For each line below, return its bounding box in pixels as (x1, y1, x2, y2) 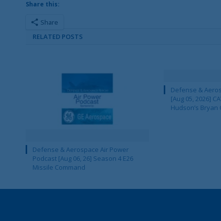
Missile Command (33, 163, 85, 172)
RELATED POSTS (33, 32, 83, 41)
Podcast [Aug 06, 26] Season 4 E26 (33, 154, 133, 163)
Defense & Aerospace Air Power (33, 145, 129, 154)
